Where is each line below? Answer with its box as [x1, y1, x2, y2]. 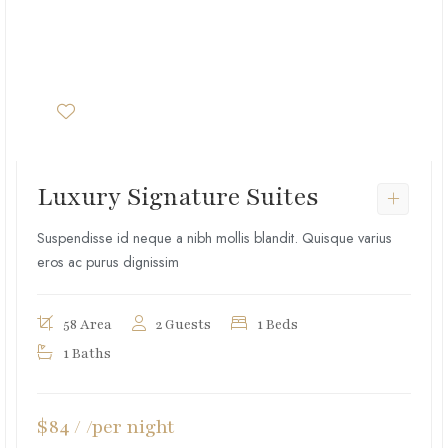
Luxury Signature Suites [37, 181, 319, 214]
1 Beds [257, 315, 298, 334]
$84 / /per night [37, 414, 175, 440]
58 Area [63, 315, 112, 334]
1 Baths [63, 344, 111, 363]
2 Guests [156, 315, 211, 334]
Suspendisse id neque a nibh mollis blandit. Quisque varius [37, 228, 392, 248]
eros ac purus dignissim [37, 252, 179, 272]
